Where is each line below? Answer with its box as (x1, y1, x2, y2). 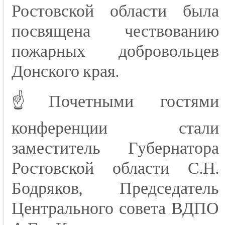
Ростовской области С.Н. (12, 158, 219, 179)
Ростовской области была (12, 1, 219, 22)
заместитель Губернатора (12, 138, 219, 159)
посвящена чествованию (12, 21, 219, 42)
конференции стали (12, 118, 219, 139)
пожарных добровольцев (12, 41, 219, 62)
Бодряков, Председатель (12, 178, 219, 199)
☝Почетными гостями (12, 91, 219, 112)
